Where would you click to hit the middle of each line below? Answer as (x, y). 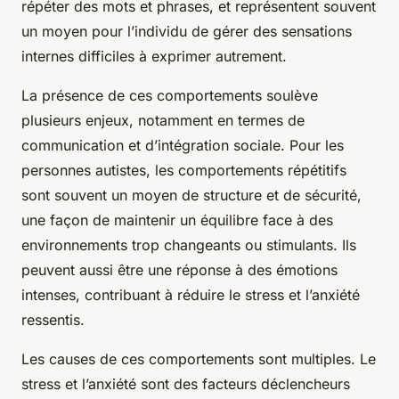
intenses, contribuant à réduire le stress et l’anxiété (191, 295)
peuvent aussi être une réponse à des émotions (179, 270)
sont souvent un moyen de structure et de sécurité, (191, 195)
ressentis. (53, 320)
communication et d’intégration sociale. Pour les (183, 146)
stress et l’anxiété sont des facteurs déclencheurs (186, 384)
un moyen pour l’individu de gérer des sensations (187, 32)
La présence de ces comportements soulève (170, 96)
